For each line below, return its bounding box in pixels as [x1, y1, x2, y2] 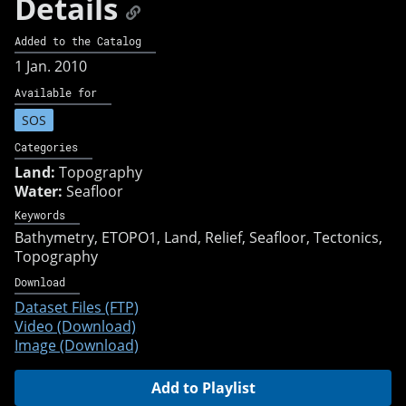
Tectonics [314, 227, 380, 247]
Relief [205, 227, 243, 247]
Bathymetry [14, 227, 95, 247]
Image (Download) [14, 334, 140, 355]
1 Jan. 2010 [14, 56, 88, 77]
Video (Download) [14, 315, 137, 336]
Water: [14, 180, 63, 201]
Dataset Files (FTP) [14, 296, 140, 317]
